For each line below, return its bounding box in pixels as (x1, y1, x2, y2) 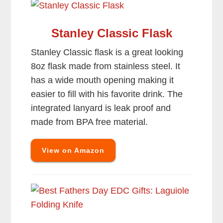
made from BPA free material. (31, 117, 148, 127)
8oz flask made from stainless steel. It (31, 61, 181, 72)
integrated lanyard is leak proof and (31, 103, 171, 113)
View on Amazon (42, 146, 105, 155)
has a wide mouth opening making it (31, 75, 174, 86)
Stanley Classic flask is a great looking (31, 47, 184, 58)
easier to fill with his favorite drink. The (31, 89, 183, 100)
